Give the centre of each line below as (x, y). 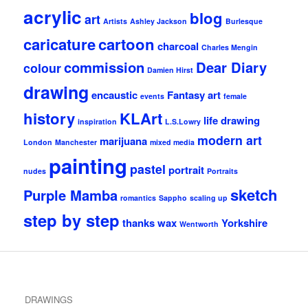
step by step (72, 220)
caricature (60, 44)
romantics (139, 197)
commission (104, 67)
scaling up (209, 197)
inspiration (98, 121)
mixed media (173, 142)
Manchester (76, 142)
